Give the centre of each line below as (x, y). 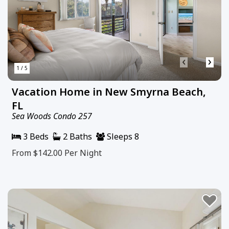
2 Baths (76, 136)
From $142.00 (38, 153)
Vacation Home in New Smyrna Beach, (109, 91)
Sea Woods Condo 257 (52, 116)
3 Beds (35, 136)
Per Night (83, 153)
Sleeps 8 (122, 136)
